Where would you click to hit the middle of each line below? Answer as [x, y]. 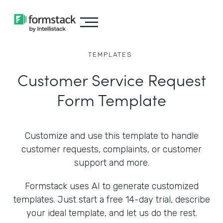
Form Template [111, 99]
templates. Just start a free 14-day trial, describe [111, 200]
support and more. [111, 163]
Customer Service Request [111, 79]
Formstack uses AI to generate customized [111, 186]
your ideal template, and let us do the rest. [111, 213]
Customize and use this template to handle [111, 136]
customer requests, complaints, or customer [111, 149]
